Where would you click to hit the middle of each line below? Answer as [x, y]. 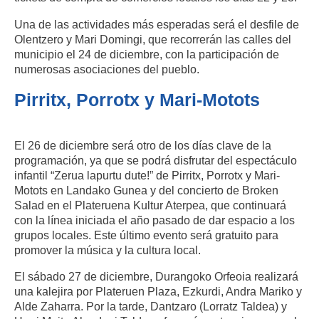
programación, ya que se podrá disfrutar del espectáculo [156, 160]
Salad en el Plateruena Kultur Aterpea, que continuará [150, 205]
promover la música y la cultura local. [108, 250]
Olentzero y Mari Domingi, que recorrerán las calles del [153, 39]
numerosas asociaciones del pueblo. [107, 69]
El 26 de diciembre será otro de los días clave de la [143, 145]
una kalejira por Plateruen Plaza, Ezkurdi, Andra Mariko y [158, 292]
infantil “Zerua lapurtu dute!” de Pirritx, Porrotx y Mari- [147, 175]
